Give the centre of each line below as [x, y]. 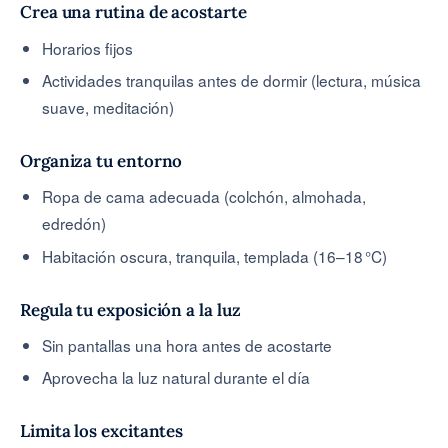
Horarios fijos [88, 47]
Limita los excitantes [102, 431]
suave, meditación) [108, 107]
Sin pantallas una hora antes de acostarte [187, 344]
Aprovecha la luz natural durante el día [176, 377]
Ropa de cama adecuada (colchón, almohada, [204, 196]
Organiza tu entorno [101, 160]
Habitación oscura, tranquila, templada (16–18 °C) [215, 255]
